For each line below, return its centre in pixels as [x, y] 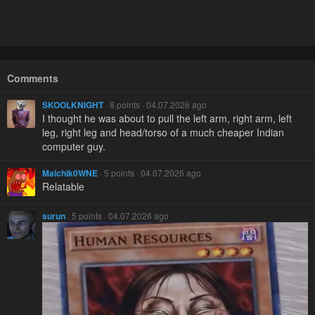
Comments [33, 78]
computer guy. [74, 147]
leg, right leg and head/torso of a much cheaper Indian [163, 133]
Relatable [63, 187]
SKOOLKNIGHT [73, 105]
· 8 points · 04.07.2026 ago [155, 105]
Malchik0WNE [70, 173]
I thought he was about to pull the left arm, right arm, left [167, 118]
